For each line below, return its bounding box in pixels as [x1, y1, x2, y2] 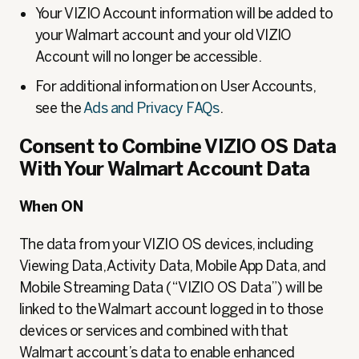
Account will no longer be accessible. [35, 48, 262, 66]
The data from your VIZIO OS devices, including [19, 236, 313, 253]
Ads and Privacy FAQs [83, 99, 220, 117]
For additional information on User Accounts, [35, 78, 316, 95]
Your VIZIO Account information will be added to [35, 5, 333, 22]
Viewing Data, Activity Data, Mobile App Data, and [19, 257, 326, 275]
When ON [19, 198, 83, 216]
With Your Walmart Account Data [19, 157, 310, 180]
